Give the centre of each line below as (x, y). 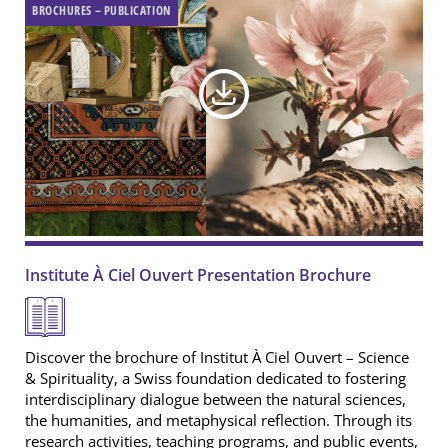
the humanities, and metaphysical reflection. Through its (218, 420)
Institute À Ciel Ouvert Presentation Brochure (198, 275)
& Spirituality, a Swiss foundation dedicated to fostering (215, 378)
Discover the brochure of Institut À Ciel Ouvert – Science (217, 357)
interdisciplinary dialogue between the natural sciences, (215, 399)
